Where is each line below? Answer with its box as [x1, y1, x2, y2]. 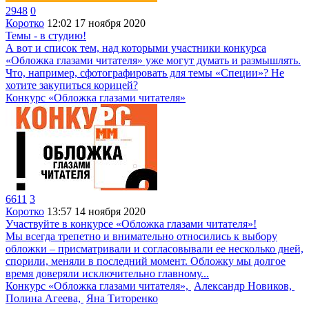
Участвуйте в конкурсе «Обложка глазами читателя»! [6, 218, 257, 230]
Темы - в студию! [6, 30, 86, 41]
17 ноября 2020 [74, 17, 146, 29]
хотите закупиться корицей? [6, 79, 138, 91]
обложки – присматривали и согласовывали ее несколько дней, [6, 243, 303, 255]
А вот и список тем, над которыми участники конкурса [6, 42, 266, 54]
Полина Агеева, [6, 292, 83, 304]
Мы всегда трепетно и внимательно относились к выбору [6, 230, 277, 242]
